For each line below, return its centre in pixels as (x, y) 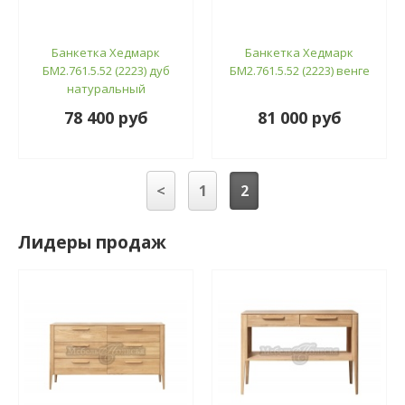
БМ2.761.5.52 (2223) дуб (106, 70)
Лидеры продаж (92, 242)
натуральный (106, 88)
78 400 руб (106, 117)
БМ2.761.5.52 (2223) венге (299, 70)
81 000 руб (299, 117)
